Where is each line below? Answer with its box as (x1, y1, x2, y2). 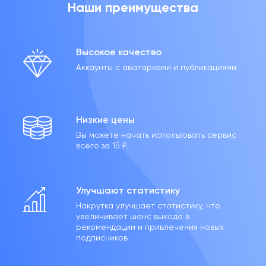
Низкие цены (75, 114, 135, 125)
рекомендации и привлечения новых (75, 222, 224, 232)
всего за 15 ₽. (75, 141, 128, 150)
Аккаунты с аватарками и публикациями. (75, 62, 238, 72)
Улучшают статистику (75, 185, 180, 196)
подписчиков (75, 233, 128, 242)
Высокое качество (75, 46, 161, 58)
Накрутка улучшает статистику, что (75, 201, 220, 210)
